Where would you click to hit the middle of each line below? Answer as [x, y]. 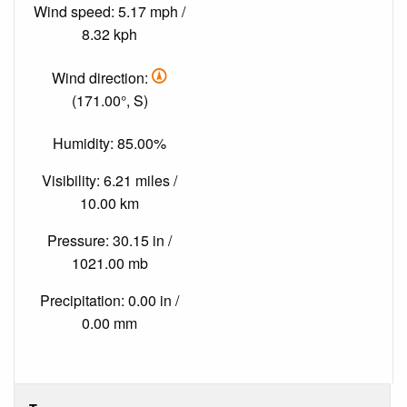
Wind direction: [102, 77]
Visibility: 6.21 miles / [109, 180]
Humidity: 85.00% [109, 143]
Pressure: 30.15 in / [109, 240]
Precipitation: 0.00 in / [109, 300]
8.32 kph [109, 35]
